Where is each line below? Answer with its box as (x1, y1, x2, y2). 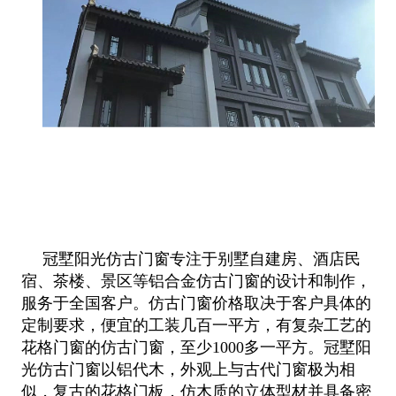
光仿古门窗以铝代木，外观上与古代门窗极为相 (20, 361, 355, 379)
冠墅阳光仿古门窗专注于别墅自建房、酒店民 (42, 250, 361, 269)
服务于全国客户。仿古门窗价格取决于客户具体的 (20, 294, 371, 313)
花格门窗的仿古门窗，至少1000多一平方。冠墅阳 (20, 339, 371, 357)
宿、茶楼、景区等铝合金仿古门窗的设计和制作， (20, 272, 371, 291)
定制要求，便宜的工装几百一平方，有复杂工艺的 (20, 316, 371, 335)
